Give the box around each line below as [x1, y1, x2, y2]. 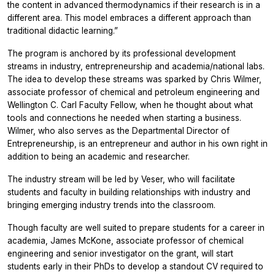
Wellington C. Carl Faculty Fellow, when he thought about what [7, 99, 253, 110]
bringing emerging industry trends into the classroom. [7, 199, 215, 210]
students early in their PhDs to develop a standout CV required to [7, 261, 263, 271]
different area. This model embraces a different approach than [7, 12, 251, 23]
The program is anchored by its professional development [7, 48, 236, 58]
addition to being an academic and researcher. [7, 151, 190, 161]
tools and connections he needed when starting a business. [7, 112, 241, 123]
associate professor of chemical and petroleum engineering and [7, 87, 260, 97]
